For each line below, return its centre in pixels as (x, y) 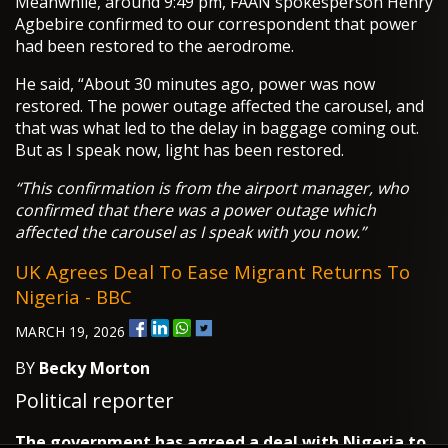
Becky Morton (94, 368)
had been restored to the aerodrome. (154, 46)
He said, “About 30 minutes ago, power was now (195, 84)
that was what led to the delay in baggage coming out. (217, 128)
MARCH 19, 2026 (72, 332)
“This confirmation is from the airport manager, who (212, 188)
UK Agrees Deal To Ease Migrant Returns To (212, 272)
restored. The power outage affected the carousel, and (219, 106)
